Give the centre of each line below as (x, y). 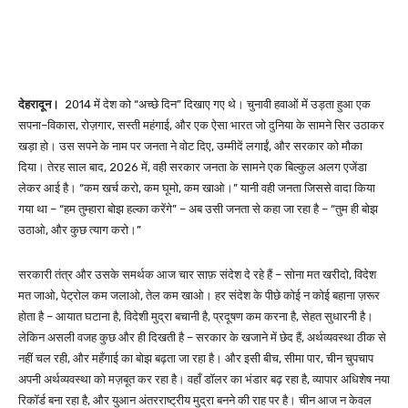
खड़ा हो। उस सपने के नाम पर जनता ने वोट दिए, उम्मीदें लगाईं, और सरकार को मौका (190, 147)
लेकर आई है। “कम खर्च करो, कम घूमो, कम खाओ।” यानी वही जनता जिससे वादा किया (197, 189)
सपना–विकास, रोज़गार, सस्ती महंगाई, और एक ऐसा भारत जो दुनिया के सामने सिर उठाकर (201, 126)
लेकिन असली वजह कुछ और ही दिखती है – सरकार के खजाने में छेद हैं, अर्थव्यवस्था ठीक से (202, 338)
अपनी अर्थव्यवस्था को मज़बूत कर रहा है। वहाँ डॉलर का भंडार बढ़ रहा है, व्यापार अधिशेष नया (204, 380)
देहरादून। (40, 105)
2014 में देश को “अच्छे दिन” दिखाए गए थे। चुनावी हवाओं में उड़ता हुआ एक (216, 105)
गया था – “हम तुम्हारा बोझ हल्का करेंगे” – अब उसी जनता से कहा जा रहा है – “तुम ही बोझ (198, 209)
